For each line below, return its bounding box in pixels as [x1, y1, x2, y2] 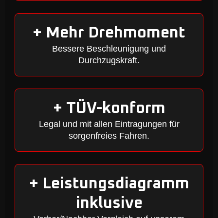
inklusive [75, 196, 143, 211]
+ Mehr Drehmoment [33, 25, 185, 41]
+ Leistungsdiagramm [29, 176, 189, 192]
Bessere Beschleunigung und [52, 44, 166, 54]
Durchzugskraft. [78, 55, 140, 65]
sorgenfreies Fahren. [69, 131, 149, 141]
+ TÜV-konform [53, 101, 165, 116]
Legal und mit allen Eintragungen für [38, 119, 180, 129]
